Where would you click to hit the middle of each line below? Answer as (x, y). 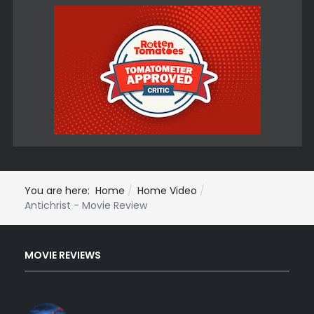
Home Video (167, 190)
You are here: (60, 190)
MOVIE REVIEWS (63, 255)
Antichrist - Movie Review (86, 205)
